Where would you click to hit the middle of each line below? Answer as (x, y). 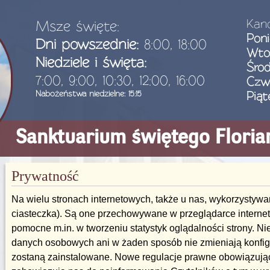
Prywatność (45, 176)
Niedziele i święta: (91, 62)
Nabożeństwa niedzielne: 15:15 (89, 93)
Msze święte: (77, 26)
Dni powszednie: (87, 44)
